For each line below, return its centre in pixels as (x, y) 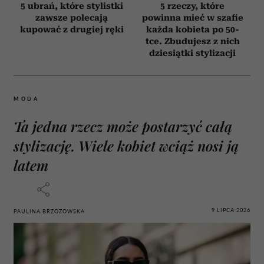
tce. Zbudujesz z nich (192, 41)
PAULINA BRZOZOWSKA (49, 211)
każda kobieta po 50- (192, 29)
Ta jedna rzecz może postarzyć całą (123, 126)
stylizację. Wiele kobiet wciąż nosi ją (126, 145)
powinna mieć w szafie (192, 17)
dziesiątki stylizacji (192, 53)
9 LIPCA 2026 (231, 210)
